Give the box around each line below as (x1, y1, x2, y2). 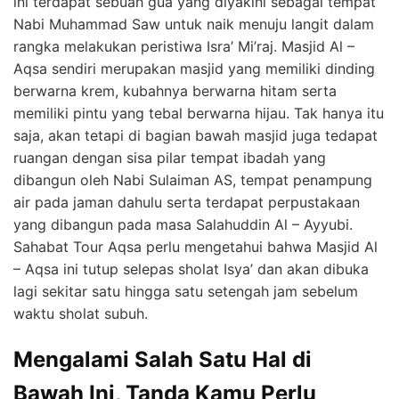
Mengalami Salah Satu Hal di (13, 346, 312, 373)
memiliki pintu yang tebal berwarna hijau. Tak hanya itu (13, 104, 384, 123)
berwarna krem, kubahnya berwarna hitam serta (13, 82, 337, 101)
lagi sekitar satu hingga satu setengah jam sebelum (13, 282, 358, 301)
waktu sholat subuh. (13, 305, 148, 323)
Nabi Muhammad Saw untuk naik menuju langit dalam (13, 15, 374, 34)
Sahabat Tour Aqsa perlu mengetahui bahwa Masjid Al (13, 238, 378, 256)
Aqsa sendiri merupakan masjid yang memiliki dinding (13, 60, 375, 78)
